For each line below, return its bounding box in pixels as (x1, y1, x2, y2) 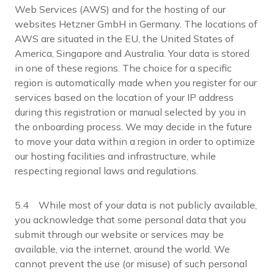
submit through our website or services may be (15, 228, 224, 240)
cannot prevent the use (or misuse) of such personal (15, 257, 247, 270)
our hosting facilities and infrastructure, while (15, 150, 216, 162)
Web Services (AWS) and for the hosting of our (15, 3, 226, 15)
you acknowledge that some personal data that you (15, 213, 246, 226)
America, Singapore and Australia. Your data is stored (15, 47, 250, 59)
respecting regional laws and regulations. (15, 165, 201, 177)
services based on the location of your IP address (15, 91, 234, 103)
